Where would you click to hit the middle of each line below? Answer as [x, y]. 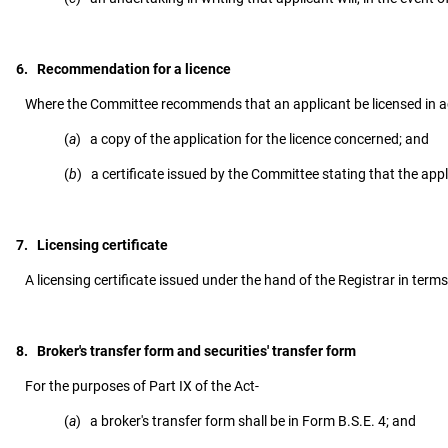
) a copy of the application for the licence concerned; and [252, 139]
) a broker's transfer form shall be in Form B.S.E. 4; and [246, 421]
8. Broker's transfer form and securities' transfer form [186, 351]
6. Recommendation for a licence [123, 69]
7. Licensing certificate [92, 245]
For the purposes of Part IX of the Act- [137, 386]
